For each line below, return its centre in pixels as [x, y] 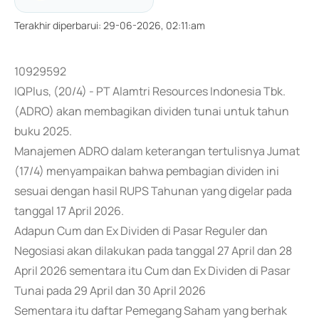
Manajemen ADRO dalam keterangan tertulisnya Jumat [157, 151]
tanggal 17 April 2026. [69, 211]
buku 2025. [43, 131]
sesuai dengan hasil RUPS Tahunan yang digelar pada [153, 191]
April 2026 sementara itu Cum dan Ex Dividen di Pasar [152, 271]
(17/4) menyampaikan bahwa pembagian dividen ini [147, 171]
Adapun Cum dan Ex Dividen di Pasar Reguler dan [141, 231]
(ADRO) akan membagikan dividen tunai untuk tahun [152, 111]
